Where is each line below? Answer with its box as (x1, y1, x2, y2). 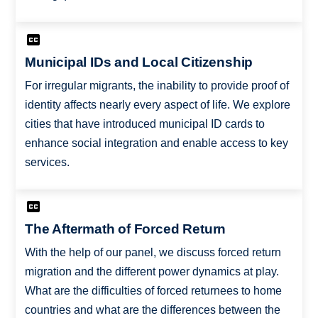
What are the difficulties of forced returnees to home (24, 285, 282, 297)
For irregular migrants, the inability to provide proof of (24, 79, 289, 92)
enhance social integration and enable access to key (24, 136, 288, 149)
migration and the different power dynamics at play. (24, 265, 279, 278)
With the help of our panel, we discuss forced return (24, 246, 281, 259)
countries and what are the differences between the (24, 304, 280, 317)
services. (24, 155, 70, 168)
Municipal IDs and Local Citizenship (24, 54, 253, 70)
